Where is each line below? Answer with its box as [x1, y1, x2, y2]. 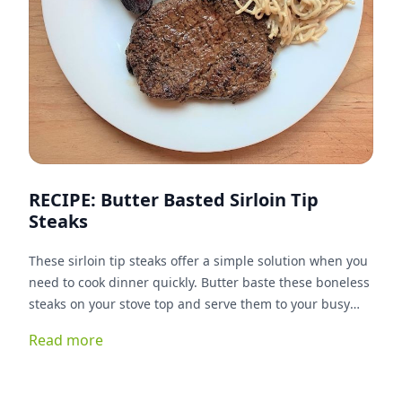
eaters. [29, 317, 70, 334]
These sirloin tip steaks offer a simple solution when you [29, 252, 368, 269]
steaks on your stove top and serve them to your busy [29, 295, 350, 312]
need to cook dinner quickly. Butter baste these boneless [29, 274, 201, 291]
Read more [29, 330, 103, 350]
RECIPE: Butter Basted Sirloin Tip [29, 188, 319, 212]
